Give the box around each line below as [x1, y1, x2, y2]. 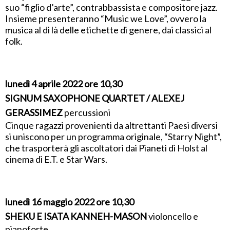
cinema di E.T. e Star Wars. [5, 154, 107, 165]
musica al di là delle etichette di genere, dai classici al [5, 24, 212, 36]
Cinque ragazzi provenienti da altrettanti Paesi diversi [5, 120, 218, 131]
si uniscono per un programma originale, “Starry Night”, [5, 131, 222, 143]
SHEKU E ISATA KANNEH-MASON [5, 210, 148, 222]
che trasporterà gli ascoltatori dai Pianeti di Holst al [5, 142, 207, 154]
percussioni [64, 107, 110, 119]
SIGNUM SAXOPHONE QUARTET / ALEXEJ [5, 92, 184, 104]
